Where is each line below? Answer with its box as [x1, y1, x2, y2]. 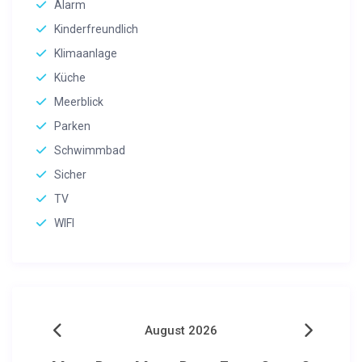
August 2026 [145, 323, 217, 339]
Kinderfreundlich [54, 23, 139, 36]
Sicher [54, 168, 87, 182]
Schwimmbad [54, 144, 126, 158]
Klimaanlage [54, 47, 118, 61]
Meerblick [54, 95, 104, 109]
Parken [54, 120, 91, 133]
